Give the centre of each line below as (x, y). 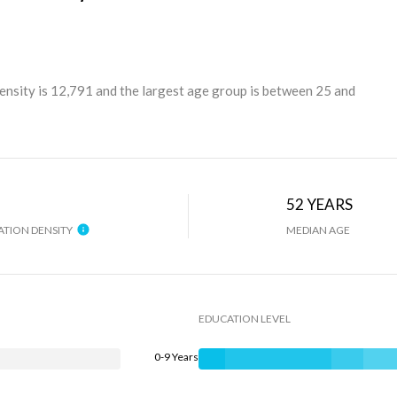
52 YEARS (320, 204)
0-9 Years (176, 357)
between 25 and (309, 90)
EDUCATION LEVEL (245, 319)
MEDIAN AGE (319, 230)
